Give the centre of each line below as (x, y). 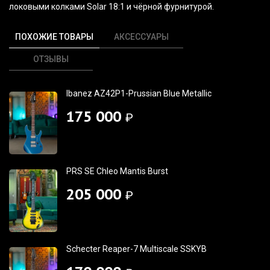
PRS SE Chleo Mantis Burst (117, 171)
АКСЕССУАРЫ (142, 36)
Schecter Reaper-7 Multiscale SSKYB (137, 249)
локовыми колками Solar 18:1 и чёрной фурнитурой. (111, 6)
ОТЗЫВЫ (51, 59)
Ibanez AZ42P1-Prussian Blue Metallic (139, 93)
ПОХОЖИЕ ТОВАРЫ (54, 36)
